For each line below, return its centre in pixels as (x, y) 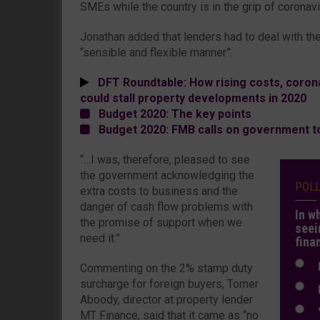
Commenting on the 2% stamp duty (166, 268)
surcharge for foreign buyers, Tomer (169, 284)
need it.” (100, 238)
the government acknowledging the (167, 175)
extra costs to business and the (159, 191)
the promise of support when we (161, 222)
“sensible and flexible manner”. (156, 52)
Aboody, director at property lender (166, 299)
